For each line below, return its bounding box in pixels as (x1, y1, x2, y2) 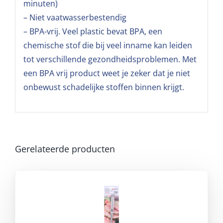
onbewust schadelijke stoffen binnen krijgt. (23, 82, 184, 93)
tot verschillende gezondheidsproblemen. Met (23, 54, 197, 65)
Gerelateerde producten (15, 142, 115, 155)
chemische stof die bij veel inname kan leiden (23, 40, 192, 51)
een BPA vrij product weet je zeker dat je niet (23, 68, 190, 79)
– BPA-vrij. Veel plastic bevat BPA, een (23, 26, 162, 37)
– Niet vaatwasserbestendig (23, 12, 126, 23)
